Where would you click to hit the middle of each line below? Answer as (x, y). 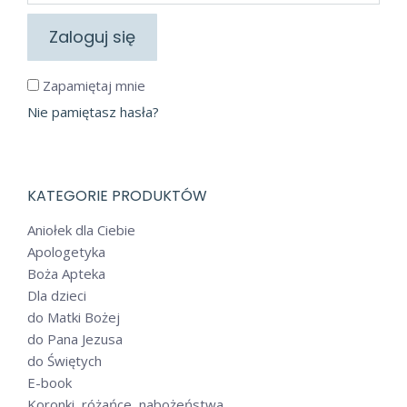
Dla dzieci (57, 295)
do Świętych (65, 361)
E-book (50, 382)
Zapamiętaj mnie (94, 85)
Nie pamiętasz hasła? (93, 112)
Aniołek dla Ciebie (81, 230)
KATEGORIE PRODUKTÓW (117, 196)
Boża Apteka (66, 273)
